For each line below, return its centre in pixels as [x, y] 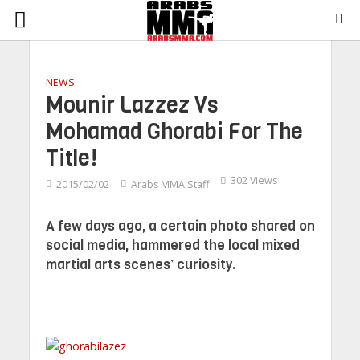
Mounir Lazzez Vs [131, 105]
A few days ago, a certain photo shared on [180, 226]
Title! [71, 158]
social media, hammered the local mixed [172, 245]
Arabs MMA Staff [170, 184]
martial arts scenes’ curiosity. [140, 265]
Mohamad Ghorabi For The [174, 132]
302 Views [254, 180]
